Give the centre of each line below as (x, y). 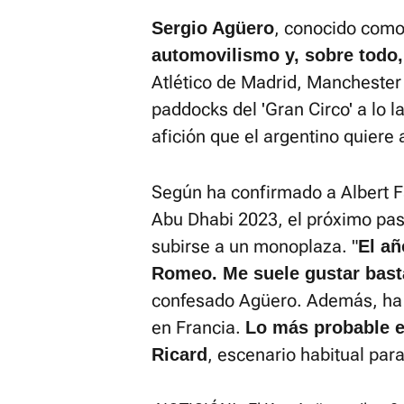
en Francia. (198, 327)
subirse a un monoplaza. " (255, 246)
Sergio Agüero (213, 28)
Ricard (179, 354)
